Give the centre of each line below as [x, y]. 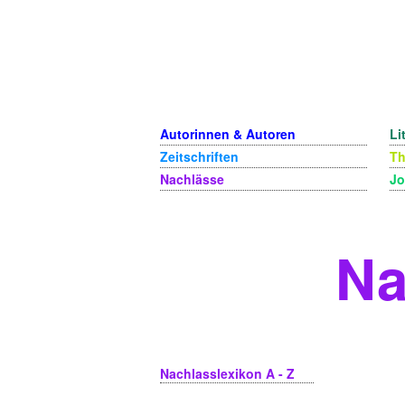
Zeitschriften [199, 156]
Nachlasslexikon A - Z [227, 374]
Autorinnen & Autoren [228, 134]
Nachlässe [192, 179]
